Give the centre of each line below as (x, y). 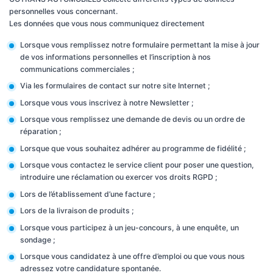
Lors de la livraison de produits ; (77, 211)
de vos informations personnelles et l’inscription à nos (115, 57)
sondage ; (37, 239)
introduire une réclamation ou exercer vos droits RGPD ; (119, 177)
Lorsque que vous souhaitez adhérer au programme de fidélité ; (133, 148)
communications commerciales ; (77, 69)
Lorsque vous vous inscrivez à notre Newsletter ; (107, 102)
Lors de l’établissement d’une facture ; (87, 194)
